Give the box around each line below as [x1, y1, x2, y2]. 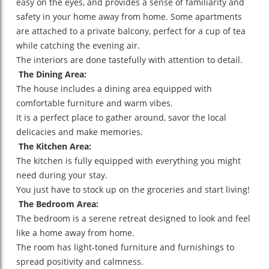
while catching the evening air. [16, 39, 140, 51]
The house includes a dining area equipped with [16, 82, 212, 94]
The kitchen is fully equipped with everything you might [16, 154, 241, 166]
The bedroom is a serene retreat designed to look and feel [16, 212, 250, 224]
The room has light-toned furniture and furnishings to [16, 241, 234, 253]
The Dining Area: [16, 68, 86, 80]
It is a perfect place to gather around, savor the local [16, 111, 226, 123]
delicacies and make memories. [16, 125, 143, 138]
